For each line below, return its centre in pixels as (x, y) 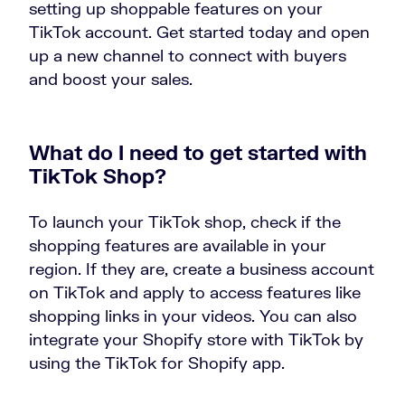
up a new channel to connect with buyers (188, 56)
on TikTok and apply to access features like (195, 292)
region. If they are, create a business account (202, 269)
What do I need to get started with (198, 153)
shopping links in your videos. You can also (193, 316)
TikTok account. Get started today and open (199, 32)
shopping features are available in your (178, 245)
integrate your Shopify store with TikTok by (196, 339)
